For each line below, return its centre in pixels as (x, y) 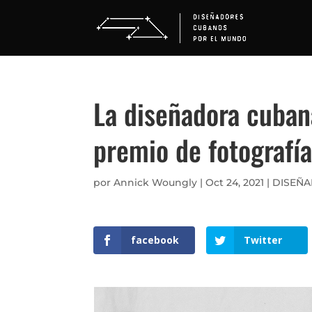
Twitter (263, 240)
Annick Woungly (156, 182)
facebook (155, 240)
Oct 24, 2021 (235, 182)
